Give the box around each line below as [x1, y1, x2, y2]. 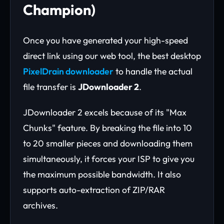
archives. [23, 199, 58, 211]
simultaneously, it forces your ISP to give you [23, 153, 194, 164]
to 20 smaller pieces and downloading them [23, 137, 192, 149]
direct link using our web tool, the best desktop [23, 50, 201, 61]
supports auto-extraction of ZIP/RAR [23, 184, 165, 195]
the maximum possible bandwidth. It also [23, 168, 181, 180]
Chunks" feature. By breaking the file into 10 [23, 122, 192, 133]
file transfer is [23, 81, 78, 92]
